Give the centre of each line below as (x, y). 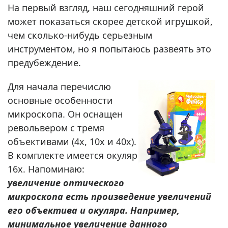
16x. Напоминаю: (46, 169)
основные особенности (60, 100)
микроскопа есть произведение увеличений (109, 196)
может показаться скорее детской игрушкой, (110, 21)
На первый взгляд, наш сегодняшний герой (106, 7)
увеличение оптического (66, 182)
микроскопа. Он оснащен (65, 114)
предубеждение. (44, 62)
